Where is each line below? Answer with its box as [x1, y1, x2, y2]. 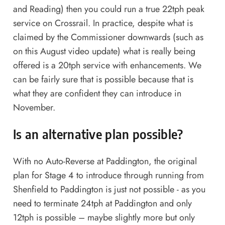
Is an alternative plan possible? [13, 127, 183, 142]
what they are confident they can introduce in [13, 87, 181, 100]
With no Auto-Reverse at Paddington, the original [13, 154, 197, 168]
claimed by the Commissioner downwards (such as [13, 31, 203, 44]
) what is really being [117, 45, 195, 58]
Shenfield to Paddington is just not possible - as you [13, 182, 205, 196]
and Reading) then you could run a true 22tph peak [13, 3, 204, 16]
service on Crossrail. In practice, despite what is [13, 17, 193, 30]
